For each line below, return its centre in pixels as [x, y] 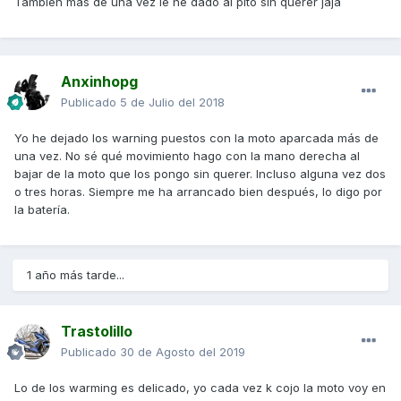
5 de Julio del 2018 [172, 102]
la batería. [42, 210]
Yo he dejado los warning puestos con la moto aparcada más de [196, 138]
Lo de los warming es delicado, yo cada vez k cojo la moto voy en [200, 388]
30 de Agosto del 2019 [183, 352]
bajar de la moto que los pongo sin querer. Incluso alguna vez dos [200, 174]
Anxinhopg [99, 82]
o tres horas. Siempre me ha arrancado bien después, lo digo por [198, 192]
